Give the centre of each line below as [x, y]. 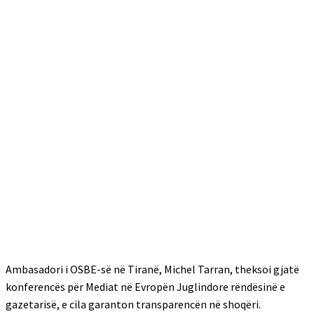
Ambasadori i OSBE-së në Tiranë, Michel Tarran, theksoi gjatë [152, 269]
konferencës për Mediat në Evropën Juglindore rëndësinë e [145, 287]
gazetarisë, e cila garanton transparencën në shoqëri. [133, 304]
